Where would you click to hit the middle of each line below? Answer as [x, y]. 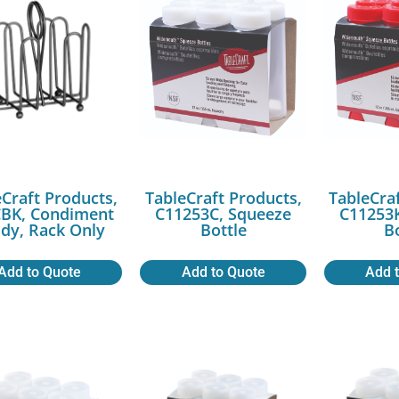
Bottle [223, 229]
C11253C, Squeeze [224, 213]
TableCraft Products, [223, 197]
